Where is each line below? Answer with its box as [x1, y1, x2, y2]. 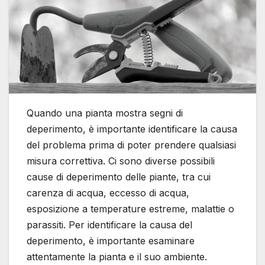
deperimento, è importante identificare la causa [27, 122, 237, 135]
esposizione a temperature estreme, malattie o [27, 202, 234, 215]
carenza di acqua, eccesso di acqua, [27, 186, 189, 199]
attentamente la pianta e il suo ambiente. [27, 250, 207, 263]
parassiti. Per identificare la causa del [27, 218, 192, 231]
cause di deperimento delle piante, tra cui [27, 170, 211, 183]
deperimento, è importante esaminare [27, 234, 195, 247]
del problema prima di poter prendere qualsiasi [27, 138, 236, 151]
